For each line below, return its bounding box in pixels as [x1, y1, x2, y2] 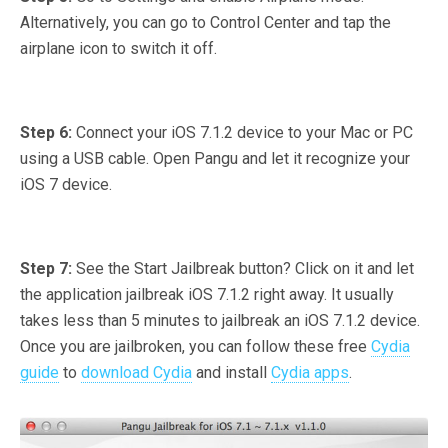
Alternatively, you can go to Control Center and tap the [20, 13, 391, 33]
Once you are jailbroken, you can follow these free [20, 337, 371, 357]
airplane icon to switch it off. [20, 39, 217, 59]
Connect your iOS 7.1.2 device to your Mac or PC [76, 123, 413, 143]
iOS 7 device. [20, 175, 112, 195]
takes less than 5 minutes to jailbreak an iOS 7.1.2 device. [20, 311, 420, 331]
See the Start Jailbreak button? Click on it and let [76, 259, 414, 279]
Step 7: [20, 259, 76, 279]
